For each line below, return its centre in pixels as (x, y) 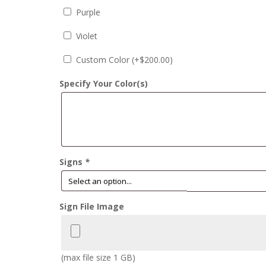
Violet (87, 36)
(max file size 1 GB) (99, 258)
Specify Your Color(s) (104, 84)
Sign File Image (92, 207)
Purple (88, 12)
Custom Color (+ (108, 60)
